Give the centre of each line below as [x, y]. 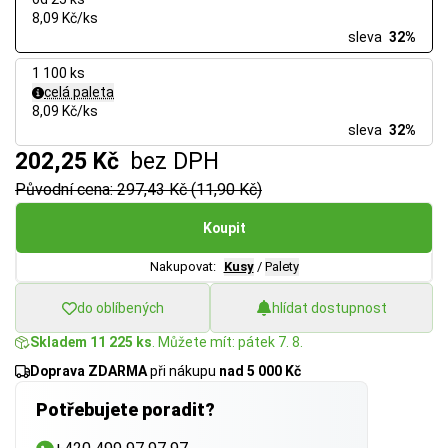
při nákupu [183, 371]
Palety [281, 267]
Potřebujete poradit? [125, 410]
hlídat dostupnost [329, 307]
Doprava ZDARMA [88, 371]
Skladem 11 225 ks [91, 342]
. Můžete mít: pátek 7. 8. [227, 342]
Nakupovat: [182, 267]
